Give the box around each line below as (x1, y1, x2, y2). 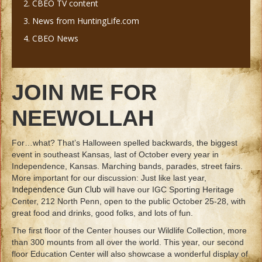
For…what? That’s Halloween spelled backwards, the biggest (12, 138, 237, 148)
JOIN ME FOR (12, 80, 157, 105)
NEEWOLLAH (12, 106, 154, 131)
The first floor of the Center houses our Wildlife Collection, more (12, 226, 247, 236)
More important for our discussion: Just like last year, (12, 173, 206, 183)
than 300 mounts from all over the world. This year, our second (12, 237, 244, 247)
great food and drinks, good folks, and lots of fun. (12, 208, 193, 218)
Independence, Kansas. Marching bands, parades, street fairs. (12, 161, 243, 171)
